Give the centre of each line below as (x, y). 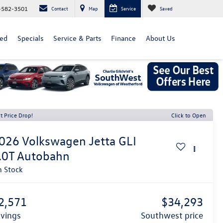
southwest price (174, 215)
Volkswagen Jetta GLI (79, 141)
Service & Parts (77, 38)
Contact (60, 8)
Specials (30, 38)
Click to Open (189, 115)
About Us (160, 38)
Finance (123, 38)
